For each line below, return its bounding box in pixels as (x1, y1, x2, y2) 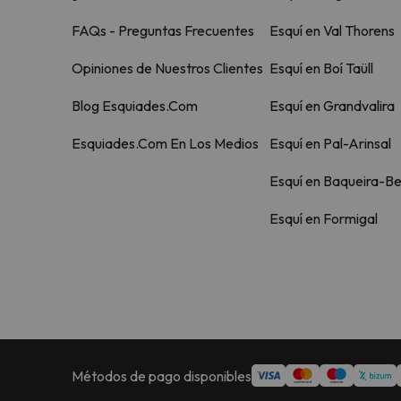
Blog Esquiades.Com (72, 97, 198, 115)
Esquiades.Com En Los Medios (72, 134, 259, 152)
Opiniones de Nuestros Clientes (72, 59, 263, 77)
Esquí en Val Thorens (269, 21, 395, 39)
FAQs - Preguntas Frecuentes (72, 21, 254, 39)
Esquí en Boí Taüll (269, 59, 373, 77)
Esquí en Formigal (269, 209, 378, 227)
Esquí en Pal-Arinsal (269, 134, 391, 152)
